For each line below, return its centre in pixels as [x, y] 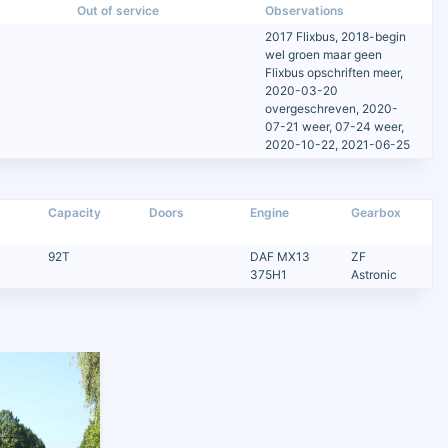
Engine [270, 213]
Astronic [374, 275]
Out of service [118, 11]
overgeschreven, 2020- [331, 109]
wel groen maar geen [323, 55]
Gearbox [376, 213]
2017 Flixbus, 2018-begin [335, 37]
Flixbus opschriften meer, [333, 73]
